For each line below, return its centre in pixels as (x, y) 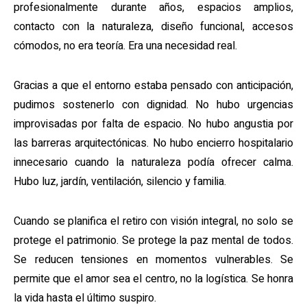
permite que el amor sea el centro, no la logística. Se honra (153, 279)
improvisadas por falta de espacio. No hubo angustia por (153, 124)
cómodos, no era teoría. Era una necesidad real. (125, 46)
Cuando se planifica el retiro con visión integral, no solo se (153, 221)
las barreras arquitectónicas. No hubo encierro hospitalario (153, 143)
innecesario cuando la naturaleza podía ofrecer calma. (153, 162)
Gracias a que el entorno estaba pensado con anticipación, (153, 86)
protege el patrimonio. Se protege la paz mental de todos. (153, 241)
